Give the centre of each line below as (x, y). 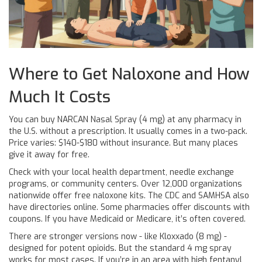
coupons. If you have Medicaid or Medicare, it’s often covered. (127, 219)
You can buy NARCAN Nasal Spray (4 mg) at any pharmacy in (125, 120)
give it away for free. (49, 155)
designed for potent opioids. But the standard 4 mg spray (120, 248)
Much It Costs (60, 97)
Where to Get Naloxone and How (129, 74)
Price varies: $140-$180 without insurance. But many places (123, 143)
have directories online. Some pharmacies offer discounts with (129, 207)
